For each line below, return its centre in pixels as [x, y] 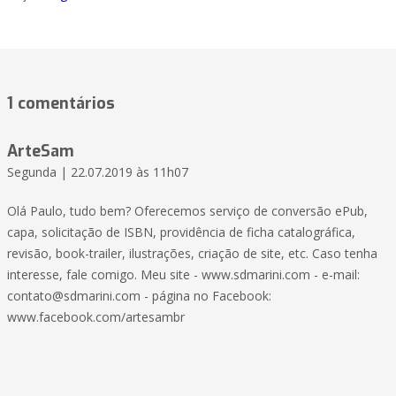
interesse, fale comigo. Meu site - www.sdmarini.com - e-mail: [183, 275]
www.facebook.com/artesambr [96, 317]
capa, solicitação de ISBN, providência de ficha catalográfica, [181, 232]
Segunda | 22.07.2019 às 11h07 [98, 172]
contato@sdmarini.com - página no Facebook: [139, 296]
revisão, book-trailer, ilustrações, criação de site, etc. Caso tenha [192, 254]
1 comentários [61, 104]
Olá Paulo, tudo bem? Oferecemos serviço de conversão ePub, [187, 211]
